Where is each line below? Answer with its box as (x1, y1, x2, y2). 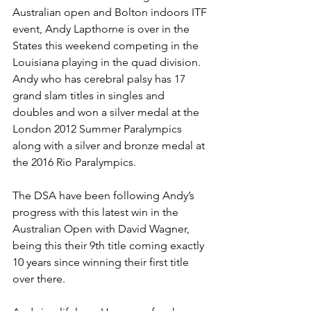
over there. (12, 272, 65, 285)
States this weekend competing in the (12, 39, 201, 52)
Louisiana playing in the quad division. (12, 56, 203, 69)
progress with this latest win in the (12, 205, 181, 219)
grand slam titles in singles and (12, 89, 167, 102)
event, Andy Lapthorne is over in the (12, 22, 192, 35)
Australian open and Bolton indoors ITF (12, 6, 210, 19)
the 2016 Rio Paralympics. (12, 155, 136, 169)
